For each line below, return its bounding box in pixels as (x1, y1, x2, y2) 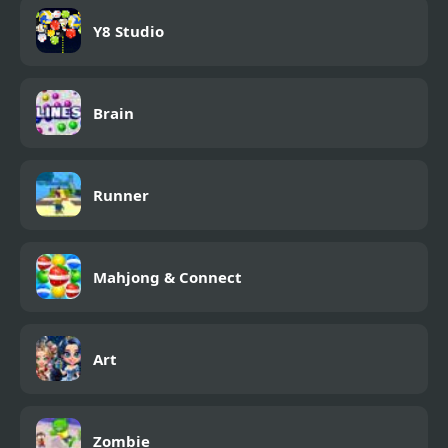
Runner (93, 184, 149, 205)
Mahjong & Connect (93, 266, 242, 287)
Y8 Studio (93, 20, 164, 41)
